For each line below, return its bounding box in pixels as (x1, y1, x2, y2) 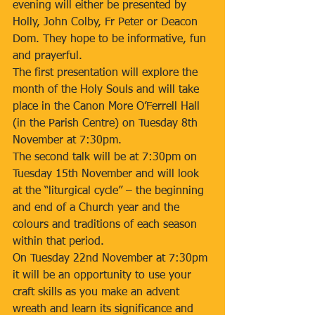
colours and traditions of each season (13, 219, 200, 231)
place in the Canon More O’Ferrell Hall (13, 101, 203, 112)
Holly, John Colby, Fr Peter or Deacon (13, 17, 201, 28)
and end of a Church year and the (13, 202, 183, 214)
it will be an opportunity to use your (13, 270, 195, 281)
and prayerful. (13, 51, 82, 62)
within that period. (13, 236, 104, 247)
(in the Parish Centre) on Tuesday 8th (13, 118, 201, 129)
